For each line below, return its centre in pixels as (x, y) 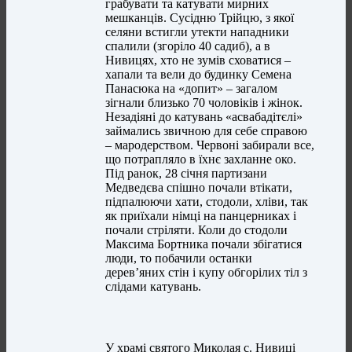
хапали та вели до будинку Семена (199, 75)
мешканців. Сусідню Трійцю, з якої (200, 18)
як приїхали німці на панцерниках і (201, 216)
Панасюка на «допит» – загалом (192, 89)
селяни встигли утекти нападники (198, 32)
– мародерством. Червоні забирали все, (210, 145)
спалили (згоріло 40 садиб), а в (188, 46)
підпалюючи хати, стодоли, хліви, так (207, 202)
